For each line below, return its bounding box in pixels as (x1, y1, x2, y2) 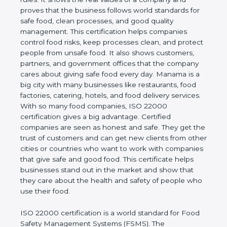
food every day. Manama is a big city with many (20, 81, 182, 89)
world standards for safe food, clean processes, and (20, 17, 197, 25)
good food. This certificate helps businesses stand (20, 166, 192, 174)
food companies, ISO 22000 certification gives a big (20, 112, 199, 121)
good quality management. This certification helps (20, 27, 192, 36)
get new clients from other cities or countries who (20, 144, 193, 153)
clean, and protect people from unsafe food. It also (20, 49, 195, 57)
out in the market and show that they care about (20, 176, 188, 185)
